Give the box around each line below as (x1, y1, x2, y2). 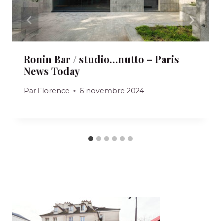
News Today (24, 64, 80, 78)
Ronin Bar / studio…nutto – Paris (24, 52, 179, 66)
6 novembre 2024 (79, 86, 145, 95)
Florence (37, 86, 70, 95)
